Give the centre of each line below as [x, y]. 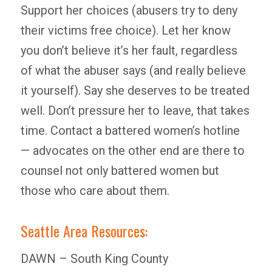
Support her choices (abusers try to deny [129, 10]
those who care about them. [95, 191]
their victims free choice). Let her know [125, 30]
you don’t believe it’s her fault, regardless [129, 50]
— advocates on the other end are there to [132, 151]
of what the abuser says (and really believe [133, 70]
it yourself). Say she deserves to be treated [135, 90]
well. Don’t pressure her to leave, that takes [135, 110]
